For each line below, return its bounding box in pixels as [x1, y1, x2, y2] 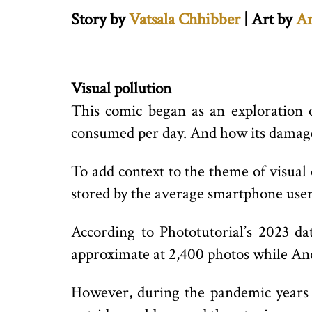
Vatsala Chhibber [129, 8, 240, 31]
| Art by [244, 8, 292, 31]
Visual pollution [71, 78, 171, 100]
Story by [71, 8, 125, 31]
